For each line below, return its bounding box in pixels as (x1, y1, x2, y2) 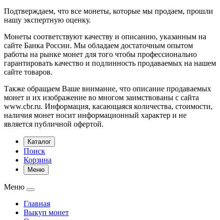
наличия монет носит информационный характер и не (4, 110, 187, 119)
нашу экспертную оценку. (4, 15, 91, 24)
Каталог (27, 137, 51, 145)
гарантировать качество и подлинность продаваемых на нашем (4, 58, 216, 67)
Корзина (24, 155, 52, 164)
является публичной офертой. (4, 119, 104, 128)
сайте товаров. (4, 67, 53, 76)
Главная (24, 199, 50, 208)
